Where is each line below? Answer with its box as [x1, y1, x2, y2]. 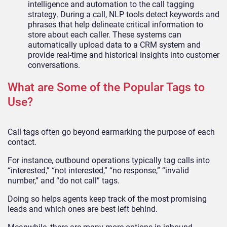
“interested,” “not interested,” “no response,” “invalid [8, 166, 189, 176]
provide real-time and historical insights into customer [28, 50, 219, 60]
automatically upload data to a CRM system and [28, 40, 201, 50]
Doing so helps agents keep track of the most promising [8, 194, 207, 204]
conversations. [28, 60, 80, 70]
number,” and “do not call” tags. [8, 176, 122, 186]
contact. [8, 137, 39, 147]
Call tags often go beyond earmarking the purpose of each [8, 127, 215, 137]
